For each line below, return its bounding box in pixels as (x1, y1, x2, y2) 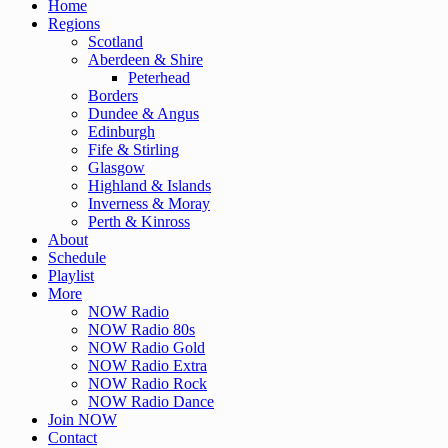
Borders (88, 87, 138, 105)
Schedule (48, 249, 106, 267)
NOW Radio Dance (88, 393, 214, 411)
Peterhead (128, 69, 190, 87)
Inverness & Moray (88, 195, 210, 213)
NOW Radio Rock (88, 375, 207, 393)
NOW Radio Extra (88, 357, 207, 375)
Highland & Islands (88, 177, 211, 195)
